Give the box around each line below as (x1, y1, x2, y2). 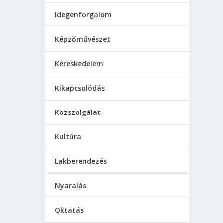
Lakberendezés (55, 156, 107, 166)
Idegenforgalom (55, 10, 112, 19)
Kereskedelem (55, 59, 104, 68)
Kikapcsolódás (55, 83, 105, 93)
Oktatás (55, 205, 84, 215)
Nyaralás (55, 181, 87, 190)
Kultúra (55, 132, 82, 141)
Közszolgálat (55, 108, 101, 117)
